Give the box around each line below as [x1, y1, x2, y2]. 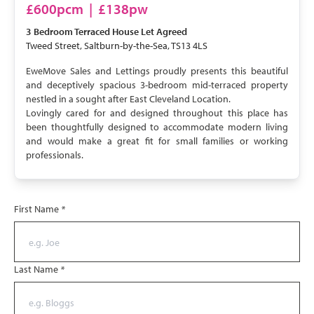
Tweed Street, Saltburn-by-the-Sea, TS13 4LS [26, 39, 207, 52]
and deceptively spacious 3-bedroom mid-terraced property [26, 78, 288, 91]
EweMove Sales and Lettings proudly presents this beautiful [26, 64, 288, 77]
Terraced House [74, 25, 139, 38]
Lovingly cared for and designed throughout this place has [26, 107, 288, 119]
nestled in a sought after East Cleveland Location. [26, 93, 231, 105]
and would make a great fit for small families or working [26, 135, 288, 147]
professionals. [26, 149, 83, 161]
